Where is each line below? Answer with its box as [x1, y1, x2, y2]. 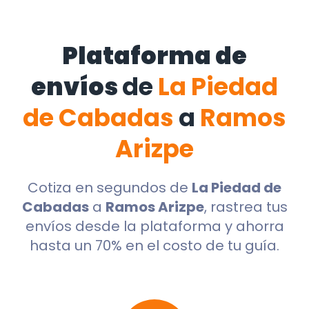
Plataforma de [62, 39, 247, 73]
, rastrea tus [203, 197, 288, 217]
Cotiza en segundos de [28, 178, 192, 198]
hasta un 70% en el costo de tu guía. [30, 236, 279, 256]
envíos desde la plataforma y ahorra [25, 217, 284, 237]
